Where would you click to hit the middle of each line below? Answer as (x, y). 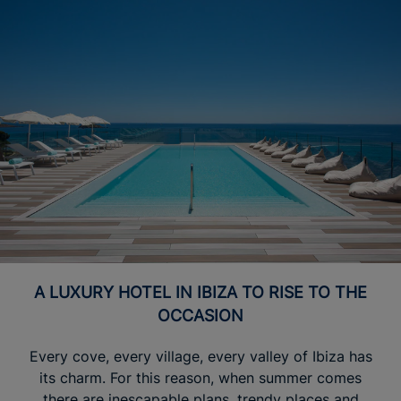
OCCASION (200, 315)
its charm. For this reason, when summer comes (200, 377)
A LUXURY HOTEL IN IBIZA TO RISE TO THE (39, 292)
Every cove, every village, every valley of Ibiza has (200, 356)
